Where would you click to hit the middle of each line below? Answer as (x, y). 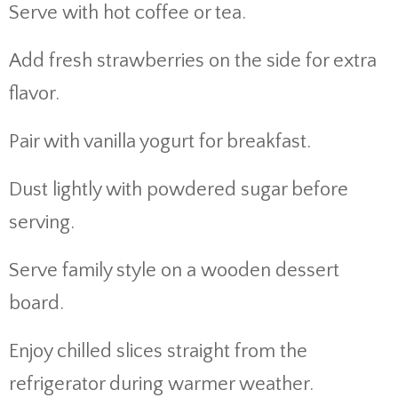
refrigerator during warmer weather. (161, 384)
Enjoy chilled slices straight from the (158, 351)
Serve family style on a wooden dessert (174, 271)
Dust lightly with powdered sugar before (179, 190)
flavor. (34, 94)
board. (36, 303)
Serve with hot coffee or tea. (127, 13)
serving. (42, 223)
